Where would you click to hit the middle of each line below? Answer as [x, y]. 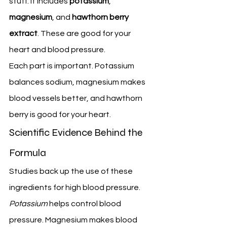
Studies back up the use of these [72, 172]
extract [23, 34]
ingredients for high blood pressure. [75, 188]
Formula [28, 153]
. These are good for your [85, 34]
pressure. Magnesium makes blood [74, 220]
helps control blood [85, 204]
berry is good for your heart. [60, 115]
